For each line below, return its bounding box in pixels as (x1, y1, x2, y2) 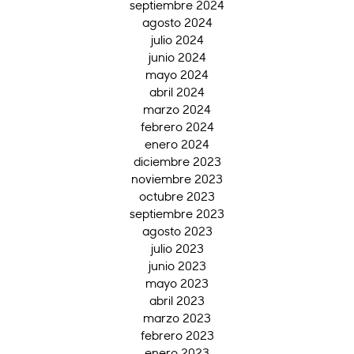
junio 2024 (148, 49, 206, 66)
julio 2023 (150, 240, 204, 257)
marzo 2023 (143, 310, 211, 326)
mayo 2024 (145, 66, 209, 83)
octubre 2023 (139, 188, 215, 205)
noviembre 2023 (131, 171, 223, 187)
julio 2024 (150, 32, 204, 48)
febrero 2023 (140, 327, 214, 344)
